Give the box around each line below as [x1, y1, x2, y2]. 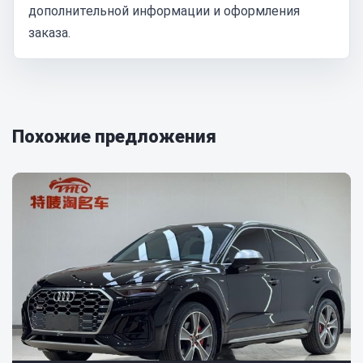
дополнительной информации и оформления [28, 3, 300, 19]
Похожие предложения [12, 126, 216, 147]
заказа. [28, 25, 70, 41]
